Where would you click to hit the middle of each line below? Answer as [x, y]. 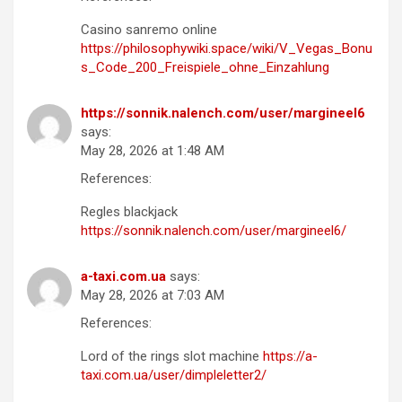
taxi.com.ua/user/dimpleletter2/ [174, 375]
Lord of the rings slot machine [172, 356]
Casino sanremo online [149, 29]
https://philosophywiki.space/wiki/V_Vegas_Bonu [227, 48]
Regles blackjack [129, 211]
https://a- [290, 356]
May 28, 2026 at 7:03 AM [153, 295]
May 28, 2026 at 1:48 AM [153, 150]
